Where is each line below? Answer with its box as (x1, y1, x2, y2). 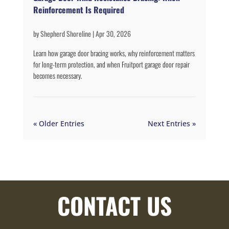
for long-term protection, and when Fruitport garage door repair (33, 59, 190, 70)
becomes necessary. (33, 70, 82, 81)
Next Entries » (148, 119, 196, 129)
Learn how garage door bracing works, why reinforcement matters (33, 48, 195, 59)
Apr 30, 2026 (95, 28, 131, 39)
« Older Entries (33, 119, 84, 129)
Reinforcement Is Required (33, 4, 124, 16)
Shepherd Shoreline (40, 28, 91, 39)
